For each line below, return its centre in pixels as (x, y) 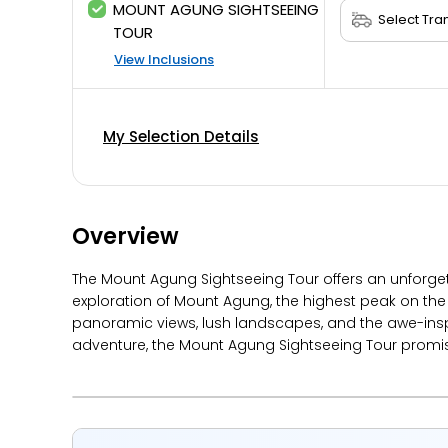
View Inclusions (164, 59)
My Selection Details (181, 136)
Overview (125, 236)
